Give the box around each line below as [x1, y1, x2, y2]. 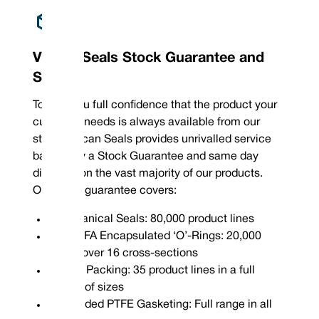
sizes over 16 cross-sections [53, 248, 199, 258]
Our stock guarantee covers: [33, 185, 177, 196]
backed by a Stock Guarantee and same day [33, 151, 259, 162]
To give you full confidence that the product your [33, 100, 278, 110]
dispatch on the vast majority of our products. [33, 168, 263, 179]
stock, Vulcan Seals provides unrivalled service [33, 134, 272, 145]
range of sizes [53, 282, 125, 293]
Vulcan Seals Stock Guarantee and [33, 51, 265, 65]
